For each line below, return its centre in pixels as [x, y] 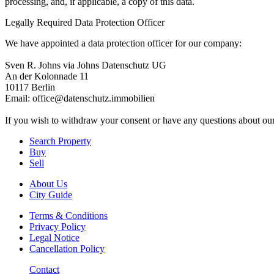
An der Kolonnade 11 [47, 76]
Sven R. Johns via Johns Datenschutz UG [86, 65]
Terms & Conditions [68, 215]
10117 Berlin [30, 87]
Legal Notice [54, 237]
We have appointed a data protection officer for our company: [123, 43]
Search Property [60, 141]
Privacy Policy [57, 226]
